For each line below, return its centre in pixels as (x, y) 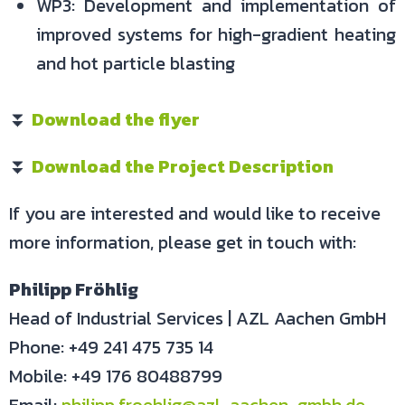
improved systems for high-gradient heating (216, 34)
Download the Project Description (183, 166)
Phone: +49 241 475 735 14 (111, 347)
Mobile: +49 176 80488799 (116, 376)
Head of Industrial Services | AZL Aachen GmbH (198, 318)
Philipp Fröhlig (74, 289)
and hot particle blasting (136, 63)
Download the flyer (116, 119)
